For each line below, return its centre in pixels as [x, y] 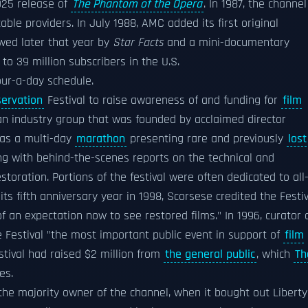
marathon [101, 139]
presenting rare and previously [207, 139]
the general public [210, 254]
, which [275, 254]
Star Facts [138, 43]
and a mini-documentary [227, 43]
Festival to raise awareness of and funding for [163, 100]
